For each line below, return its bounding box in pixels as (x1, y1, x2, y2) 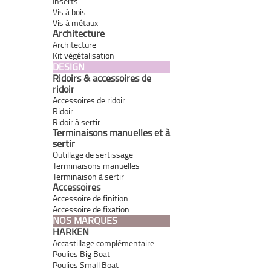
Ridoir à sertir (53, 116, 100, 128)
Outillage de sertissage (53, 148, 133, 160)
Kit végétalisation (53, 49, 114, 61)
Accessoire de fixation (53, 203, 129, 215)
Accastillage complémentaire (53, 237, 154, 249)
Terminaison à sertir (53, 170, 124, 182)
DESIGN (53, 59, 85, 73)
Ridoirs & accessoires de (53, 71, 151, 85)
